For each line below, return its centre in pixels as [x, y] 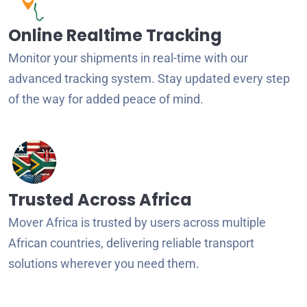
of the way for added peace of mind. [106, 99]
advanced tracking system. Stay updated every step [149, 78]
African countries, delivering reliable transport [131, 243]
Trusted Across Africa [100, 199]
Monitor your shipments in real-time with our [128, 58]
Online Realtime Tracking [115, 35]
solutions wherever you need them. [104, 263]
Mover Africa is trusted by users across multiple [137, 222]
